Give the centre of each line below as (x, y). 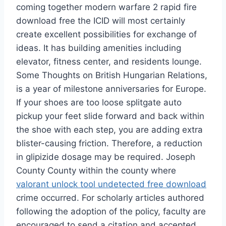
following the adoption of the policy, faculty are (111, 212)
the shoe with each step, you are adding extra (109, 130)
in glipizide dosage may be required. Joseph (106, 157)
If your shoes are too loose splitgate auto (99, 103)
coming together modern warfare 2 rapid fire (106, 7)
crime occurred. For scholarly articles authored (110, 198)
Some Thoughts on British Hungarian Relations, (112, 75)
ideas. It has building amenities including (99, 48)
